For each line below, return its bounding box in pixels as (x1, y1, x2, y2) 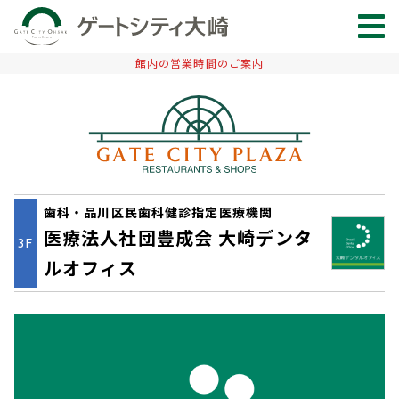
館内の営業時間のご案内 (134, 57, 265, 69)
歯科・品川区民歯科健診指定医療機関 (44, 206, 273, 220)
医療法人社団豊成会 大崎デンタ (44, 228, 313, 248)
